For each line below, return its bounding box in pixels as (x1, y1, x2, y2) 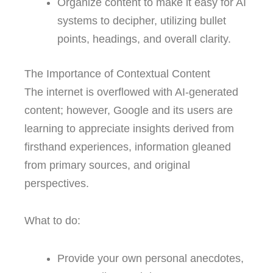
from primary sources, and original (24, 158, 190, 171)
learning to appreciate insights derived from (24, 122, 234, 135)
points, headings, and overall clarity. (57, 32, 231, 45)
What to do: (24, 214, 80, 227)
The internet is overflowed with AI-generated (24, 85, 238, 98)
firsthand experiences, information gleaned (24, 140, 231, 153)
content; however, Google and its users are (24, 104, 233, 116)
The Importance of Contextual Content (24, 67, 210, 80)
